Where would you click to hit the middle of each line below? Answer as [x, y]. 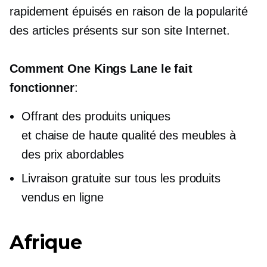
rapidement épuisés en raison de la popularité [129, 11]
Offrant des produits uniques [96, 116]
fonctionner [42, 88]
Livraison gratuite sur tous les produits [121, 178]
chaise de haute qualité [95, 135]
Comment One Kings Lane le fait [101, 69]
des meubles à [196, 135]
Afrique [46, 242]
